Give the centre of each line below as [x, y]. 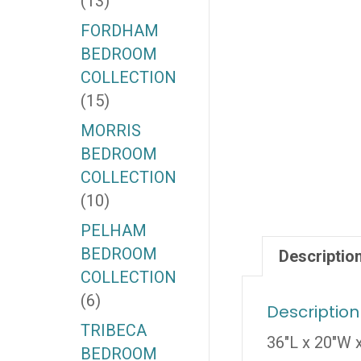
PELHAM [113, 231]
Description [313, 312]
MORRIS [110, 131]
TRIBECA [113, 331]
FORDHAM [119, 31]
